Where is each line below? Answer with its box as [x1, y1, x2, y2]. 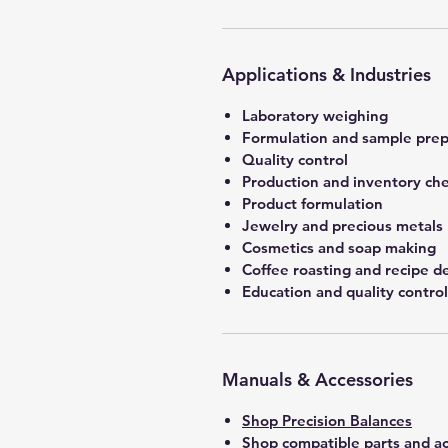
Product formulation [242, 194, 383, 213]
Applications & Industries [222, 63, 431, 86]
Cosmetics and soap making [242, 238, 436, 257]
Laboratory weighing [242, 106, 388, 125]
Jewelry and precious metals [242, 216, 443, 235]
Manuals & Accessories [222, 368, 413, 391]
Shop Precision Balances [242, 411, 412, 430]
